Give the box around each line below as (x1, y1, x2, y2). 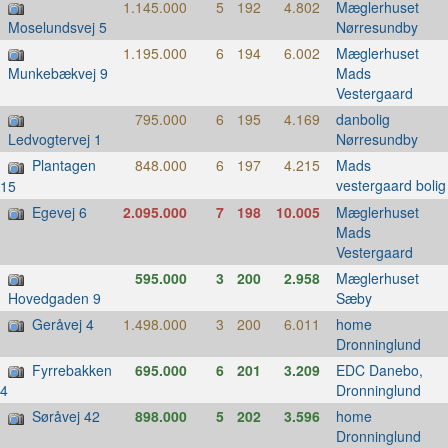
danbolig (335, 109, 390, 130)
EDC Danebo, (335, 360, 423, 381)
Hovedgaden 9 (8, 288, 101, 309)
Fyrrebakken (32, 360, 112, 381)
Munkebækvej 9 (8, 63, 108, 84)
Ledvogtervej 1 (8, 129, 102, 150)
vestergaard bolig (335, 175, 446, 196)
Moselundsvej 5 (8, 17, 107, 38)
